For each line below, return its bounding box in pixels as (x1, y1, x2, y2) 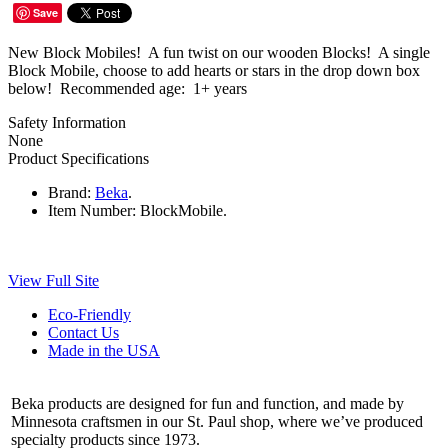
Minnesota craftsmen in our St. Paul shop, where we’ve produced (11, 413, 423, 431)
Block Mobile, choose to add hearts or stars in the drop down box (8, 62, 420, 80)
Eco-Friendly (48, 306, 131, 324)
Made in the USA (48, 342, 160, 360)
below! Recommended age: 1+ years (8, 80, 247, 98)
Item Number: (48, 202, 136, 220)
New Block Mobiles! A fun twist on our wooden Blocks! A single (8, 44, 430, 62)
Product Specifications (8, 150, 149, 168)
